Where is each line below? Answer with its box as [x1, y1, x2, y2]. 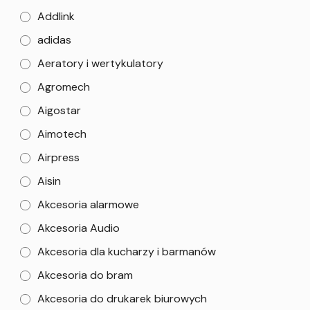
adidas [37, 32, 71, 47]
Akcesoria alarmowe [37, 197, 139, 212]
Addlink [37, 8, 75, 24]
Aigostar [37, 102, 81, 118]
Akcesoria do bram [37, 267, 133, 282]
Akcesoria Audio [37, 220, 120, 235]
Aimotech [37, 126, 86, 141]
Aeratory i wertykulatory [37, 55, 163, 71]
